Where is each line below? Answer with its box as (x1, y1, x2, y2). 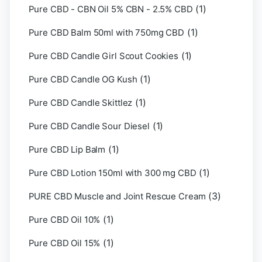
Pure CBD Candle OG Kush (28, 74, 137, 85)
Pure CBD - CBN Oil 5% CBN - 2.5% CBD (28, 4, 193, 15)
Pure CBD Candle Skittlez (28, 97, 133, 108)
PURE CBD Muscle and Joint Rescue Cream (28, 191, 206, 202)
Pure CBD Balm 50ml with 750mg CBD (28, 27, 185, 38)
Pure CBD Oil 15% (28, 237, 101, 249)
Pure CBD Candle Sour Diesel (28, 120, 150, 132)
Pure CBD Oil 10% (28, 214, 101, 225)
